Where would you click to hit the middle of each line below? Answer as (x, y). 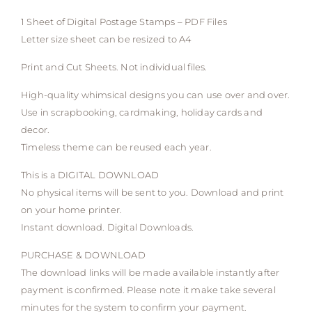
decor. (36, 130)
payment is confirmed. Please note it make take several (148, 290)
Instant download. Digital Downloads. (108, 227)
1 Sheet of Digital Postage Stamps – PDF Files (124, 22)
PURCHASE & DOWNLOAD (83, 255)
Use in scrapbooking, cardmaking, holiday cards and (142, 112)
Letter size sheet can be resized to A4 (107, 39)
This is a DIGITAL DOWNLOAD (90, 175)
